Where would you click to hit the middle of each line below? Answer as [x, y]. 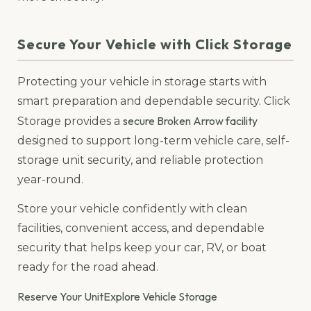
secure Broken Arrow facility [190, 120]
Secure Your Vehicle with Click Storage [155, 44]
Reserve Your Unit [60, 297]
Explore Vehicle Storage [160, 297]
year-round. [50, 179]
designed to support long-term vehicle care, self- [153, 140]
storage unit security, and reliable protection [140, 160]
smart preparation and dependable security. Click [154, 101]
